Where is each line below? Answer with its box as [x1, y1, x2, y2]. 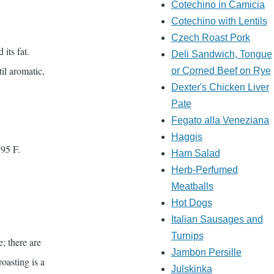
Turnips [171, 231, 204, 242]
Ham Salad [171, 148, 220, 159]
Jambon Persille [171, 247, 242, 258]
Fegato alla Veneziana [171, 115, 269, 126]
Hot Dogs [171, 198, 212, 209]
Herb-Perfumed [171, 165, 238, 176]
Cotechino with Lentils [171, 16, 267, 27]
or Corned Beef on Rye [171, 65, 271, 76]
